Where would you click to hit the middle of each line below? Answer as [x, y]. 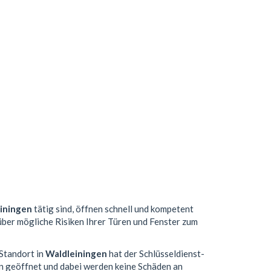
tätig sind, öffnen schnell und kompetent [113, 209]
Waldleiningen [76, 253]
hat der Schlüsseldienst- [156, 253]
